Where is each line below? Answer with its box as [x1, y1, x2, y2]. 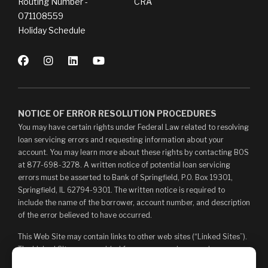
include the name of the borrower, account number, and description [18, 198, 250, 208]
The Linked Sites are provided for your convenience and [18, 245, 210, 254]
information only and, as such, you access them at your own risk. [18, 257, 237, 267]
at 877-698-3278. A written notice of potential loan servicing [18, 160, 230, 170]
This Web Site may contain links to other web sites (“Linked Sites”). [18, 232, 247, 242]
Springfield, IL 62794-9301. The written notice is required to [18, 185, 225, 195]
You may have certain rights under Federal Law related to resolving [18, 123, 249, 132]
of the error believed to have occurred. [18, 211, 152, 220]
